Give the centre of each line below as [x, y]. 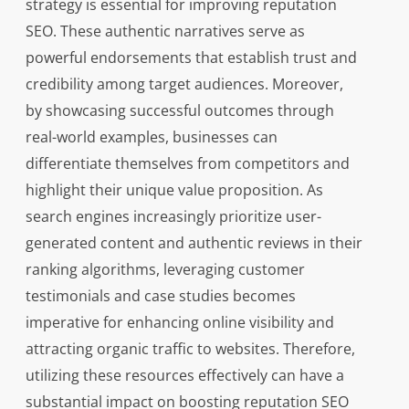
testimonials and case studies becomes [160, 296]
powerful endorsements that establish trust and [191, 58]
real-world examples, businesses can [151, 137]
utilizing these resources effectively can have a [184, 376]
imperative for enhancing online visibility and [179, 323]
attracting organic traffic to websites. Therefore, [190, 349]
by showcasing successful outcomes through [179, 111]
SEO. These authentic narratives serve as [165, 31]
